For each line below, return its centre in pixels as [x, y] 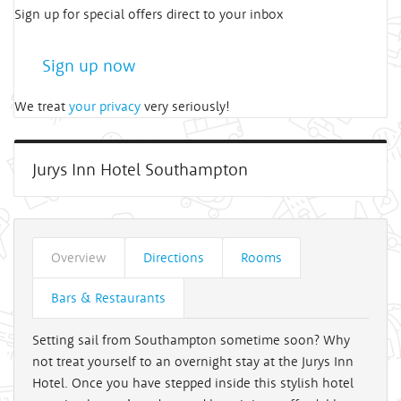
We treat [42, 106]
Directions [174, 257]
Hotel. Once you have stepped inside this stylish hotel [193, 383]
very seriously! [185, 106]
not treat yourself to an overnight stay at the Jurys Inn [193, 361]
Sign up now [89, 65]
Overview [79, 257]
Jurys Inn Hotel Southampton [140, 169]
